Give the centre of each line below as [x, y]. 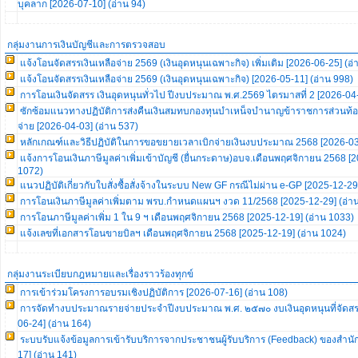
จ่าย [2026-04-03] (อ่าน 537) [78, 126]
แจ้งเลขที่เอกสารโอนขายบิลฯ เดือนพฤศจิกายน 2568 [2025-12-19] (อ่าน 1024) [183, 233]
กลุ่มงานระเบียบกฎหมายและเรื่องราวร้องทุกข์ [100, 274]
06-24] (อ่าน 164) [54, 324]
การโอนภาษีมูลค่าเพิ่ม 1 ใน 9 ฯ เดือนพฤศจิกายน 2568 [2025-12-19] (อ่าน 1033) [187, 217]
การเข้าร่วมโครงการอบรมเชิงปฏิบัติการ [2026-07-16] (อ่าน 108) [154, 292]
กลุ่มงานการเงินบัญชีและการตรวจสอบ [86, 45]
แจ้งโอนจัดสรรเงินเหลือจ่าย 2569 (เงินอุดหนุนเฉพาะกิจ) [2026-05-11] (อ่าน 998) [187, 79]
